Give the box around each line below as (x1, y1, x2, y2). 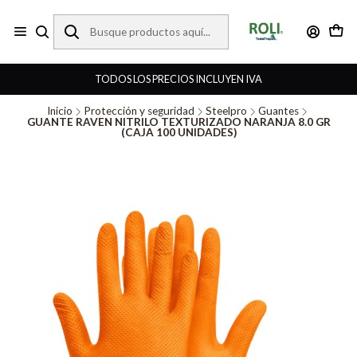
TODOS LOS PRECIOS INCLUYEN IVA (95, 73, 262, 85)
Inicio (47, 104, 73, 117)
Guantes (258, 104, 299, 117)
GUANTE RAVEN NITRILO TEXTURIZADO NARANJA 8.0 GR (26, 116, 331, 128)
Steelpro (206, 104, 247, 117)
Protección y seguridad (84, 104, 194, 117)
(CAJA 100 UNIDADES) (120, 126, 237, 139)
